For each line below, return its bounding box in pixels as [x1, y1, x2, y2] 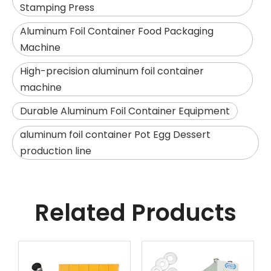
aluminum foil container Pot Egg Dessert [20, 128, 211, 142]
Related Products [34, 197, 237, 229]
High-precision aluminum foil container [20, 64, 204, 78]
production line [20, 144, 91, 158]
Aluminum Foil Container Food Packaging [20, 24, 214, 38]
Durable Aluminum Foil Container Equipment [20, 104, 230, 118]
